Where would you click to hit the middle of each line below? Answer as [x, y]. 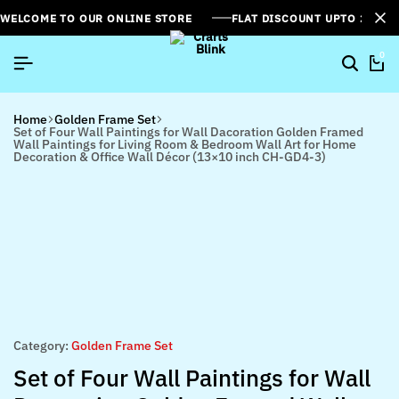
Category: [41, 346]
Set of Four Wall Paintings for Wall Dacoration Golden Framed [188, 131]
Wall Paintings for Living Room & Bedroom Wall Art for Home [185, 144]
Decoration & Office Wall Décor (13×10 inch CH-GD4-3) [170, 156]
